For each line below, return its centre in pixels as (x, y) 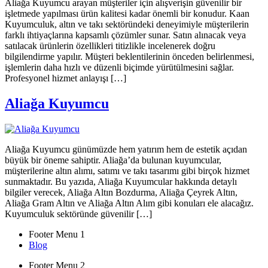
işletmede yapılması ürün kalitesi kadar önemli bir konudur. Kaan (127, 14)
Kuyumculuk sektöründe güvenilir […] (78, 214)
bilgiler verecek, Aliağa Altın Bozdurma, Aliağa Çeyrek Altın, (121, 193)
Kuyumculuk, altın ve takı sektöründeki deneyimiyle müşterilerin (127, 25)
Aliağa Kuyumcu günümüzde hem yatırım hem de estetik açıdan (126, 150)
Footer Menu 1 (57, 234)
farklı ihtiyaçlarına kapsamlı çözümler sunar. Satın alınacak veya (125, 35)
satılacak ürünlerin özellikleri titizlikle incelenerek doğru (110, 46)
